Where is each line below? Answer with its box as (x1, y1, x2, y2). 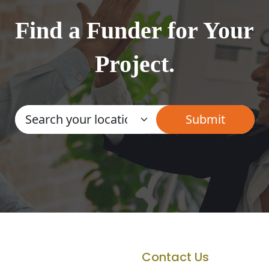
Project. (94, 50, 175, 77)
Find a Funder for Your (15, 17, 254, 44)
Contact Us (142, 249, 209, 265)
